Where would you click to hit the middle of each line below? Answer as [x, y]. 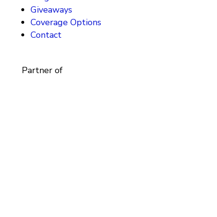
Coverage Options [66, 22]
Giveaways [51, 9]
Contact [46, 35]
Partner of [42, 70]
